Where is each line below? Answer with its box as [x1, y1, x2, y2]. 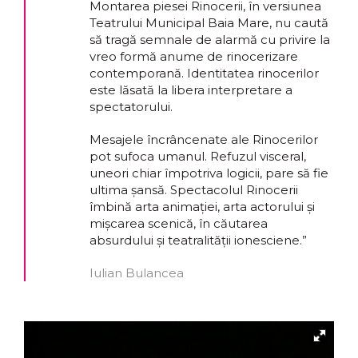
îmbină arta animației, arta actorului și [89, 199, 315, 215]
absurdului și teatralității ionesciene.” [89, 233, 307, 249]
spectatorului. [89, 99, 173, 115]
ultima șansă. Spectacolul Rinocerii [89, 182, 298, 198]
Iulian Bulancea [89, 265, 184, 281]
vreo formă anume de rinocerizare [89, 49, 298, 65]
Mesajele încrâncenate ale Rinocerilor [89, 132, 318, 148]
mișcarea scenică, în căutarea [89, 216, 268, 232]
